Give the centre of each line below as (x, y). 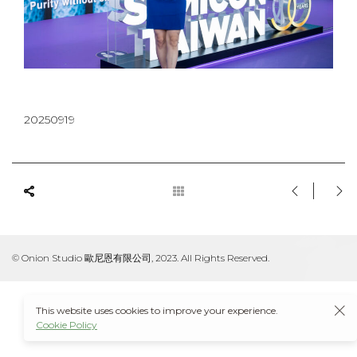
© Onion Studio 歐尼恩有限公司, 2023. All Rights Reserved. (141, 258)
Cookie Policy (67, 325)
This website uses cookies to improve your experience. (157, 310)
